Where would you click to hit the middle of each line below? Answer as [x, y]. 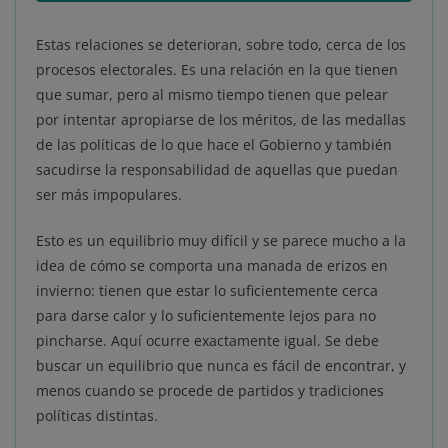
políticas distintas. [97, 416]
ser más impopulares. [109, 195]
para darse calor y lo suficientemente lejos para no [206, 316]
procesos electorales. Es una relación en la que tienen [217, 70]
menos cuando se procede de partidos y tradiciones [210, 391]
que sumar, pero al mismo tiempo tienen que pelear [212, 95]
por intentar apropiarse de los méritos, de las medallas [221, 120]
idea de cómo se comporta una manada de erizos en [212, 266]
